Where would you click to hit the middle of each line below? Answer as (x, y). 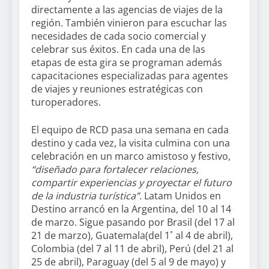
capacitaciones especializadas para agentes (130, 76)
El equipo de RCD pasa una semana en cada (130, 130)
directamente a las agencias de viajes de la (127, 10)
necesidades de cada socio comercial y (119, 36)
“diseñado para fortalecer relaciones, (115, 170)
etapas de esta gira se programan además (127, 63)
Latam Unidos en (181, 196)
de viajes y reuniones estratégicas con (117, 89)
